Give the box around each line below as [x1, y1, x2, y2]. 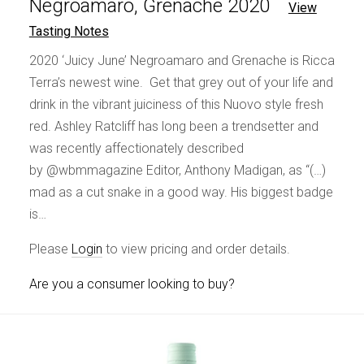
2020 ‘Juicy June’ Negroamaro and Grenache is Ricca [28, 53, 335, 69]
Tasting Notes [28, 24, 109, 40]
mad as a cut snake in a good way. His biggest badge [28, 184, 333, 201]
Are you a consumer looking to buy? [28, 276, 235, 292]
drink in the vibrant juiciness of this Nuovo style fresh [28, 97, 323, 113]
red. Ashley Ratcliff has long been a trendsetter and [28, 119, 318, 135]
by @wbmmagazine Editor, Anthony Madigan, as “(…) [28, 162, 326, 179]
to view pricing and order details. [102, 241, 290, 258]
